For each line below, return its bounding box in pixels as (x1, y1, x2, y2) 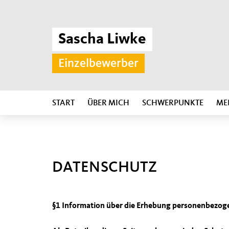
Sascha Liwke (58, 32, 146, 47)
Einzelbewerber (58, 58, 139, 70)
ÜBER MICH (87, 99, 129, 107)
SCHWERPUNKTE (142, 99, 203, 107)
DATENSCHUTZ (52, 160, 157, 175)
